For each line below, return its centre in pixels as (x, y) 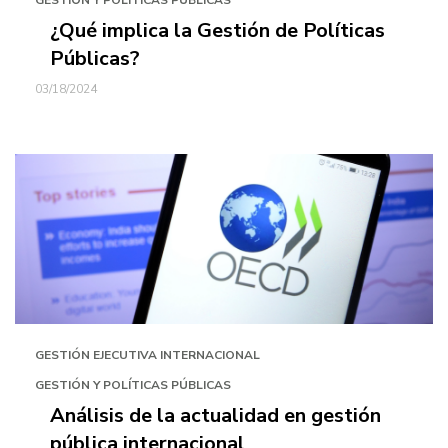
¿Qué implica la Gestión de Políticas (217, 30)
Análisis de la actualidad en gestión (215, 415)
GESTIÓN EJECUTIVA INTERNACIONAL (147, 355)
